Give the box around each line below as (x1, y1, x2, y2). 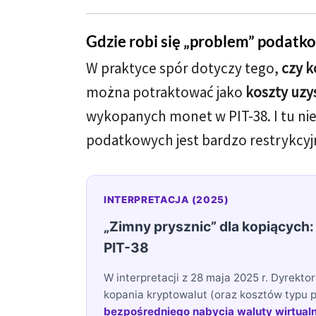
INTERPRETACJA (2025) (104, 194, 229, 205)
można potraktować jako (86, 83, 245, 102)
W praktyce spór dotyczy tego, (86, 59, 281, 78)
